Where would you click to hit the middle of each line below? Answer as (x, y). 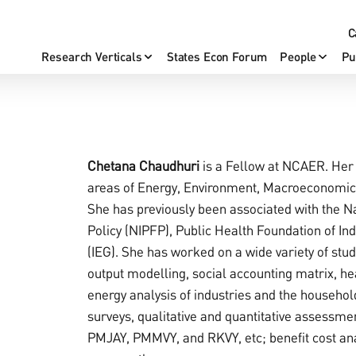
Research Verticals (92, 56)
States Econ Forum (217, 56)
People (298, 56)
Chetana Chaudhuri (143, 165)
